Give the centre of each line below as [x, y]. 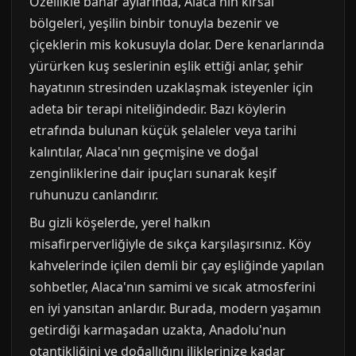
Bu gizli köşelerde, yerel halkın [120, 223]
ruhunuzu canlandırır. [94, 195]
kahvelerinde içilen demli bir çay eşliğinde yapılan [177, 266]
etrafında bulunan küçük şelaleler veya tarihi [163, 131]
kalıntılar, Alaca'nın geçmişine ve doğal [144, 152]
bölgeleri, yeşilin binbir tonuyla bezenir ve [154, 23]
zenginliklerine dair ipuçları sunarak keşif [153, 174]
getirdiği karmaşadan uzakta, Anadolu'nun [158, 330]
